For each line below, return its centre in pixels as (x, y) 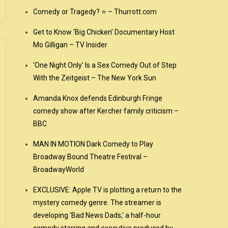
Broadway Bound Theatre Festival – (91, 157)
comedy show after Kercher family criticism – (106, 111)
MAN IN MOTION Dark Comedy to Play (93, 144)
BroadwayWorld (59, 169)
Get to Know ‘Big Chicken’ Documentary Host (104, 32)
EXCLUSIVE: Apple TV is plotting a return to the (108, 190)
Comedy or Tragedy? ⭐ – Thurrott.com (95, 12)
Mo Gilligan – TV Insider (70, 45)
